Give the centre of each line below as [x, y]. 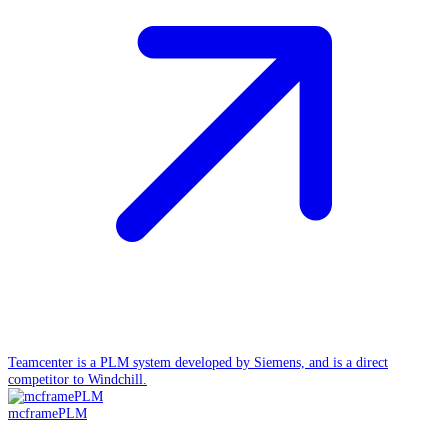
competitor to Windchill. [77, 378]
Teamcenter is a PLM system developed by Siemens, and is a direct [198, 361]
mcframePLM [47, 412]
